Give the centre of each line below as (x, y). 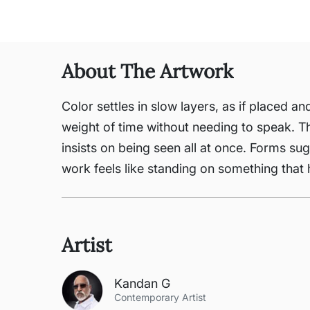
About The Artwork (147, 71)
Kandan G (142, 283)
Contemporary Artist (160, 297)
